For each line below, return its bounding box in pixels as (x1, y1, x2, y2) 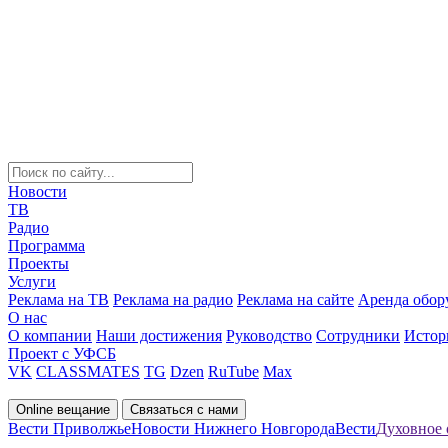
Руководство (226, 327, 312, 344)
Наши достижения (96, 327, 222, 344)
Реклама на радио (113, 291, 233, 308)
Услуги (8, 273, 56, 290)
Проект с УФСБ (8, 345, 116, 362)
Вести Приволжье (8, 420, 131, 437)
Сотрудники (316, 327, 400, 344)
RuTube (208, 363, 259, 380)
